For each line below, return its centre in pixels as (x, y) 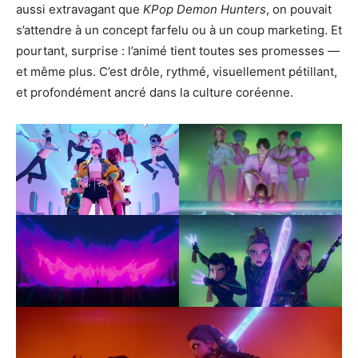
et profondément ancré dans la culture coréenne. (155, 92)
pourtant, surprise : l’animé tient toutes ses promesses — (178, 50)
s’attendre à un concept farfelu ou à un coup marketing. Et (179, 30)
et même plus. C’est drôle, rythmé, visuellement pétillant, (177, 71)
